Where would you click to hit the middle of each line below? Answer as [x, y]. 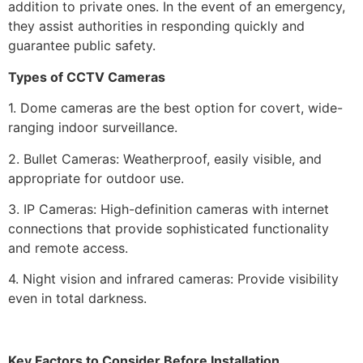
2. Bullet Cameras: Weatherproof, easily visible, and [165, 158]
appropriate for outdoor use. [96, 178]
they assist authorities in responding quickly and [156, 26]
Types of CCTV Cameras [87, 77]
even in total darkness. [77, 299]
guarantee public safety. [82, 46]
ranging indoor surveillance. [93, 128]
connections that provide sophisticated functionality [169, 228]
